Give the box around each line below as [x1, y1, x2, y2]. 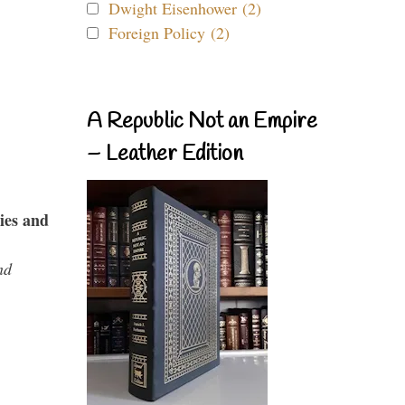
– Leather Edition [87, 140, 243, 169]
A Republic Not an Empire [87, 108, 317, 137]
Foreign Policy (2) [108, 22, 230, 43]
